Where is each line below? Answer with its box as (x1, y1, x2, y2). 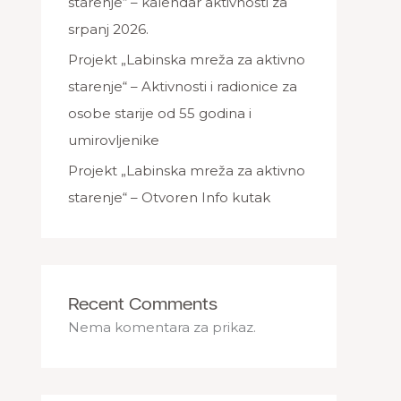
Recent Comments (68, 291, 218, 314)
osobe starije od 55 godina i (68, 104, 252, 122)
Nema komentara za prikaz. (68, 318, 256, 336)
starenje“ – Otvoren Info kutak (68, 188, 270, 206)
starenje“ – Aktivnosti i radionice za (68, 77, 297, 95)
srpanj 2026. (68, 21, 149, 38)
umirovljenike (68, 131, 159, 149)
